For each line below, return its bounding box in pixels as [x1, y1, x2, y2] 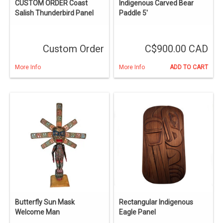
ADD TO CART [170, 64, 208, 71]
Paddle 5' [119, 9, 148, 17]
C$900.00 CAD [145, 43, 208, 55]
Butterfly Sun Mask [15, 198, 75, 207]
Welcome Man [15, 208, 60, 217]
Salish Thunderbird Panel [15, 9, 94, 17]
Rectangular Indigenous [119, 198, 193, 207]
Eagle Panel [119, 208, 156, 217]
